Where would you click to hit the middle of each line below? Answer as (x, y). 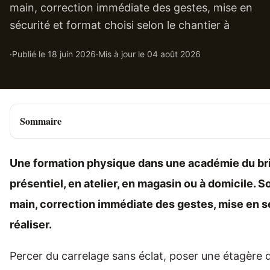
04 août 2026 (174, 54)
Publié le (30, 54)
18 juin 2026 (72, 54)
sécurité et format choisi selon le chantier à (120, 25)
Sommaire (41, 121)
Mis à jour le (123, 54)
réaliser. (31, 224)
